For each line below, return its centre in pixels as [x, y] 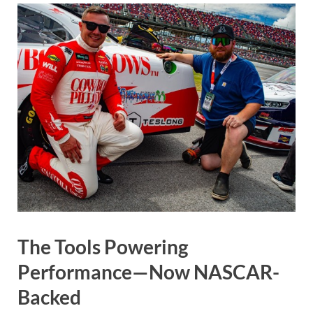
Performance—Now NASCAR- [148, 271]
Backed [49, 297]
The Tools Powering [103, 246]
